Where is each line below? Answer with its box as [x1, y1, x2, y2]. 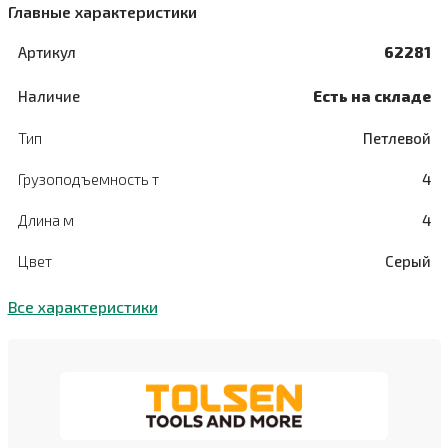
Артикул [17, 43, 76, 61]
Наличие [17, 87, 80, 105]
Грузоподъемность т [17, 170, 159, 188]
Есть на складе [312, 87, 431, 105]
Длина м [17, 211, 74, 229]
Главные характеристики [7, 2, 197, 21]
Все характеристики [7, 297, 158, 316]
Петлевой [362, 129, 431, 147]
